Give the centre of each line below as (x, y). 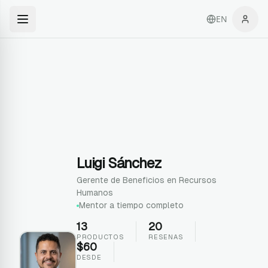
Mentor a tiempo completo (131, 205)
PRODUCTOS (100, 237)
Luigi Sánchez (119, 163)
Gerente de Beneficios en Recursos (147, 180)
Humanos (95, 193)
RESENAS (166, 237)
